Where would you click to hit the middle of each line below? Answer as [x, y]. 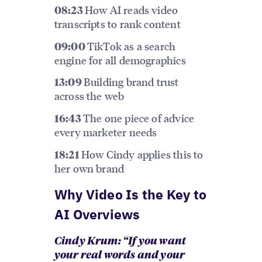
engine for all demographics [120, 60]
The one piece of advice [139, 118]
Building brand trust [131, 82]
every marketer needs [106, 132]
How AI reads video [131, 9]
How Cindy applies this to [142, 154]
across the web [89, 96]
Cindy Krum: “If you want [120, 242]
